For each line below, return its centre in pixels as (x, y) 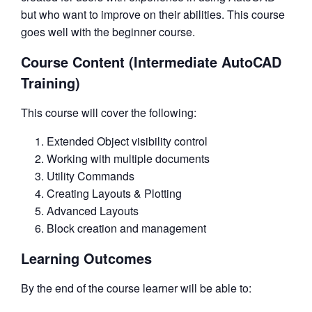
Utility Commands (91, 176)
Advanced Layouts (93, 211)
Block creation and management (126, 228)
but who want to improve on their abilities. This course (153, 15)
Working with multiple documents (128, 159)
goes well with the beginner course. (108, 32)
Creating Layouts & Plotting (114, 194)
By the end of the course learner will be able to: (136, 288)
